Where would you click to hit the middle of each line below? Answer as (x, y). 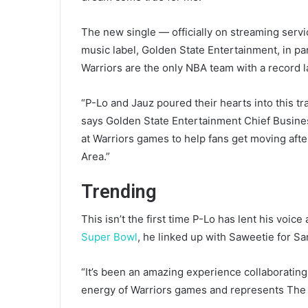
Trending (119, 192)
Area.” (96, 157)
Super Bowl (109, 236)
